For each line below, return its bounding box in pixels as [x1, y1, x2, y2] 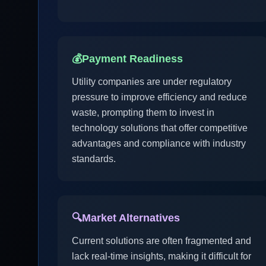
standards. [72, 154, 116, 164]
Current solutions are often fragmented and [72, 236, 251, 246]
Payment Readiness [82, 53, 183, 65]
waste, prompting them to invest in [72, 107, 214, 118]
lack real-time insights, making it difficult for [72, 251, 251, 261]
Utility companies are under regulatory [72, 77, 232, 87]
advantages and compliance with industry [72, 138, 246, 148]
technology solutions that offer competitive [72, 123, 248, 133]
